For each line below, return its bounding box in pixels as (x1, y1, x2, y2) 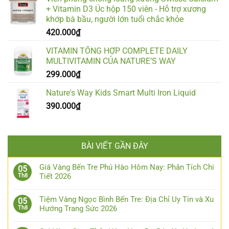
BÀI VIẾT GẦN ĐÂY (81, 141, 148, 151)
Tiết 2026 (39, 172, 71, 181)
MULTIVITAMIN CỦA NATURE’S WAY (46, 56, 176, 66)
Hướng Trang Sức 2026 (39, 204, 117, 214)
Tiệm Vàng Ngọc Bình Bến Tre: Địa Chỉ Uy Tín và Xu (39, 195, 214, 204)
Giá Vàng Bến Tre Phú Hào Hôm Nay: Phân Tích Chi (39, 163, 214, 172)
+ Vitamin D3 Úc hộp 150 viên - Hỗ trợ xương (46, 4, 206, 14)
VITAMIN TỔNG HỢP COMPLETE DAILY (46, 46, 188, 56)
